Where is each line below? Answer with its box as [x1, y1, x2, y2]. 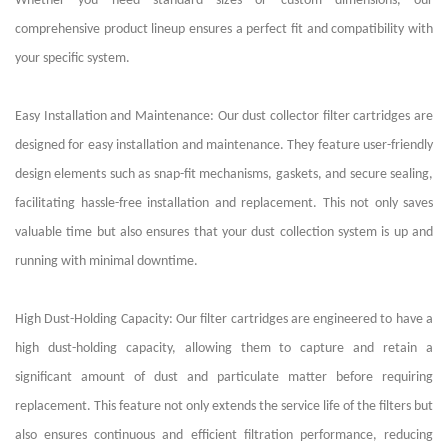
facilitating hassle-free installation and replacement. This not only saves [15, 195, 433, 211]
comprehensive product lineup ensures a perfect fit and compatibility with [15, 21, 433, 37]
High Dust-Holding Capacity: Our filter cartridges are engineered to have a [15, 311, 433, 327]
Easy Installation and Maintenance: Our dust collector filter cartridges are [15, 108, 433, 124]
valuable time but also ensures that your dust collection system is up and [15, 224, 433, 240]
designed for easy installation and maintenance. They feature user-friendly [15, 137, 433, 153]
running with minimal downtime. [15, 253, 198, 269]
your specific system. [15, 50, 130, 66]
